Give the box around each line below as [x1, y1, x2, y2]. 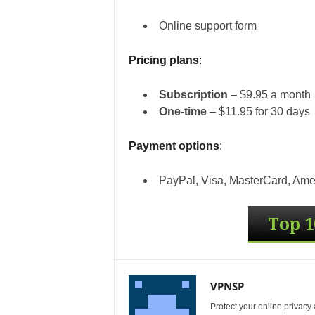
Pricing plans [128, 54, 199, 66]
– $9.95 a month [230, 89, 311, 101]
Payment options [128, 140, 219, 152]
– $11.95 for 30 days [209, 105, 310, 117]
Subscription [158, 89, 231, 101]
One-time [158, 105, 210, 117]
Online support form [158, 20, 257, 32]
